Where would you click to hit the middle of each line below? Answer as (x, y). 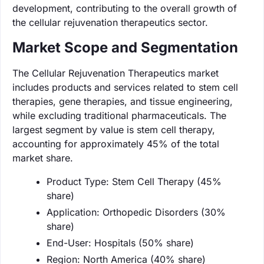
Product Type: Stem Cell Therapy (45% (134, 181)
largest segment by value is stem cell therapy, (114, 129)
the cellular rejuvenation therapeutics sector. (110, 22)
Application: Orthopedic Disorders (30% (136, 212)
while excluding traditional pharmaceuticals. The (119, 115)
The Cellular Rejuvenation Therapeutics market (115, 73)
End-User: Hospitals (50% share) (120, 242)
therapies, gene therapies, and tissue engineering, (123, 101)
